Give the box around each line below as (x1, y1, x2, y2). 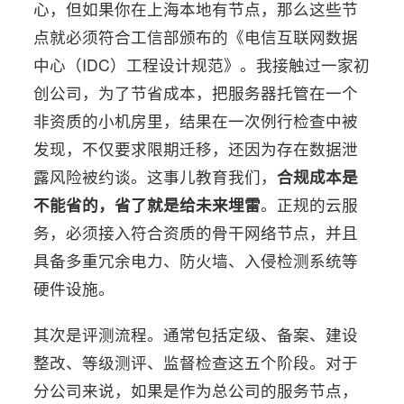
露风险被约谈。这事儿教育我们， (33, 165, 278, 188)
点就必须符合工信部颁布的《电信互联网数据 (33, 25, 359, 48)
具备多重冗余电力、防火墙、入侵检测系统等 (33, 249, 359, 271)
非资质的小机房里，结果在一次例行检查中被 (33, 109, 359, 132)
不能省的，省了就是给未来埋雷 (33, 193, 262, 216)
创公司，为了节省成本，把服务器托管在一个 (33, 81, 359, 104)
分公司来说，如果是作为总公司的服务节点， (33, 379, 359, 401)
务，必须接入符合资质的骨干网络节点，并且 (33, 221, 359, 243)
